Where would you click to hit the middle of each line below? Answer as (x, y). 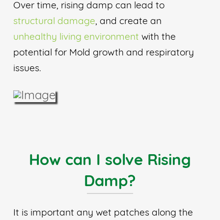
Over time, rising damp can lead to (89, 6)
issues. (27, 69)
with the (157, 37)
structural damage (54, 22)
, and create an (128, 22)
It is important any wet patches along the (103, 213)
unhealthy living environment (76, 37)
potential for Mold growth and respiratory (103, 53)
